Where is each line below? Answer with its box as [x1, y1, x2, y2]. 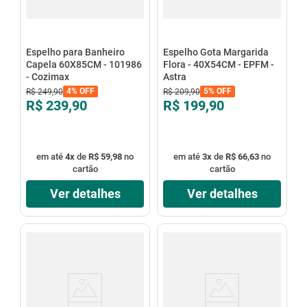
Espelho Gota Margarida [162, 46, 269, 58]
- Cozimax [25, 71, 69, 82]
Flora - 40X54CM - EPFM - [162, 58, 274, 70]
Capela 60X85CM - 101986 [25, 58, 142, 70]
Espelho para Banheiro [25, 46, 125, 58]
